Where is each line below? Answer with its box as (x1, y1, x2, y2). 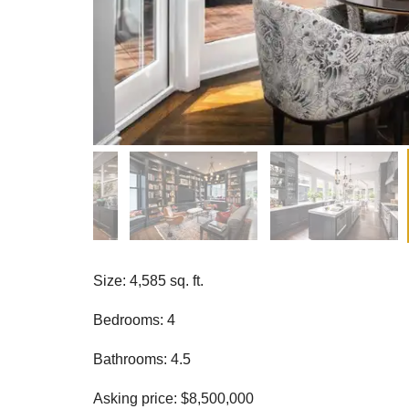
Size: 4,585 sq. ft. (93, 273, 204, 289)
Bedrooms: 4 (93, 312, 175, 329)
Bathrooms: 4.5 (93, 351, 191, 368)
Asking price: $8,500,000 (93, 391, 254, 407)
